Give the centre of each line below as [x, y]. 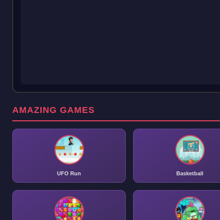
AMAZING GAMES [54, 110]
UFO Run [69, 173]
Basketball [190, 173]
